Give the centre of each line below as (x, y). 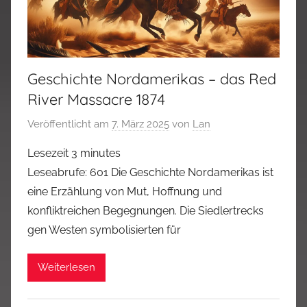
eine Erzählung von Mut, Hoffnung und (125, 191)
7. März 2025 (140, 124)
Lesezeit (48, 153)
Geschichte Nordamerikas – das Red (152, 79)
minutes (100, 153)
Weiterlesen (66, 268)
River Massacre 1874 (98, 100)
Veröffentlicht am (70, 124)
